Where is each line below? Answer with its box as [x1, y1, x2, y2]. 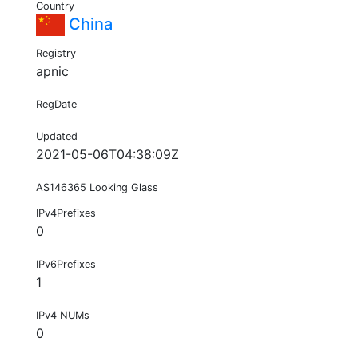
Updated [36, 130, 78, 143]
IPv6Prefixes [36, 258, 96, 271]
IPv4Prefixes [36, 207, 96, 220]
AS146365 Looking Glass [36, 181, 158, 194]
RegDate [36, 98, 77, 111]
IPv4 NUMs [36, 309, 89, 322]
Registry [36, 47, 76, 60]
